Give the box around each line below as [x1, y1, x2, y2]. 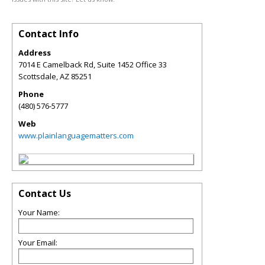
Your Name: [18, 207, 60, 218]
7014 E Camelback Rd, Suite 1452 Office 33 [18, 59, 167, 70]
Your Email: [18, 237, 57, 248]
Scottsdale [18, 71, 56, 82]
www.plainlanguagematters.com [18, 130, 134, 141]
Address [18, 47, 51, 58]
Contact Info [18, 27, 79, 40]
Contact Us [18, 187, 71, 200]
